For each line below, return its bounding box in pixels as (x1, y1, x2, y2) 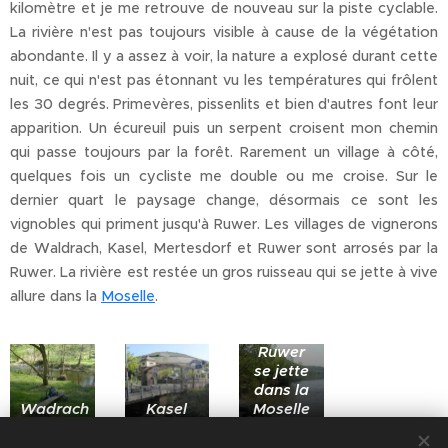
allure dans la (10, 286, 101, 305)
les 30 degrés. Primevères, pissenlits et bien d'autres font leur (10, 94, 438, 113)
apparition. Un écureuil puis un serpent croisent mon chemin (10, 118, 438, 137)
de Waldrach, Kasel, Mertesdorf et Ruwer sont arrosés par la (10, 238, 438, 257)
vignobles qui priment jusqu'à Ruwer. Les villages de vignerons (10, 214, 438, 233)
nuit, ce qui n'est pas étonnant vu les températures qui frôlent (10, 70, 438, 89)
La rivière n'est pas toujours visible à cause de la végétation (10, 22, 438, 41)
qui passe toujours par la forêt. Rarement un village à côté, (10, 142, 438, 161)
